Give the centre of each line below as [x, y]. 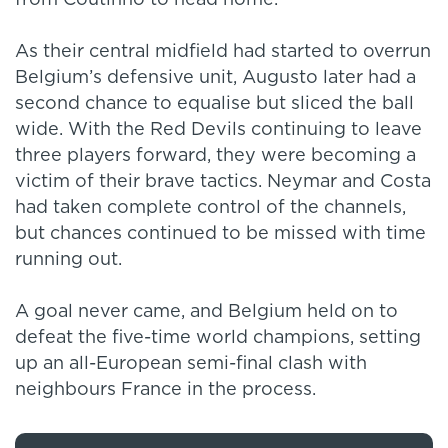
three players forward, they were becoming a [215, 156]
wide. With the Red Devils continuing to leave [218, 130]
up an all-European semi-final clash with [191, 364]
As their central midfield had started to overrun [223, 52]
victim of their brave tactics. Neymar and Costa [223, 182]
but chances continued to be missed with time [220, 234]
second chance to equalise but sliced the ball [214, 104]
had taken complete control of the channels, [210, 208]
